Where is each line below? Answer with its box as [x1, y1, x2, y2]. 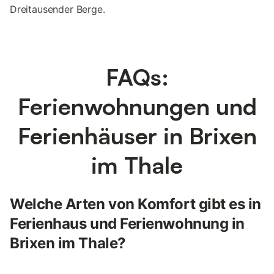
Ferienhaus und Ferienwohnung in [10, 215, 245, 233]
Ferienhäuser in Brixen [17, 121, 257, 150]
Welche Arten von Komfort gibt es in [10, 195, 262, 213]
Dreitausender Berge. [10, 3, 105, 16]
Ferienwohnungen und [17, 92, 257, 121]
